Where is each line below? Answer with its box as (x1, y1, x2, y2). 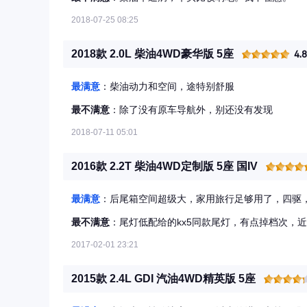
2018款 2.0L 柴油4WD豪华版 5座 (71, 48, 234, 60)
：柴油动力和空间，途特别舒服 (100, 81, 234, 92)
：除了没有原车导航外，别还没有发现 (110, 104, 273, 115)
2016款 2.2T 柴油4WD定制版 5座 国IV (71, 160, 258, 172)
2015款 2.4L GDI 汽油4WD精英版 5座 (71, 273, 256, 284)
